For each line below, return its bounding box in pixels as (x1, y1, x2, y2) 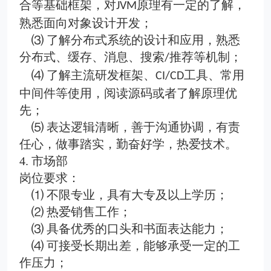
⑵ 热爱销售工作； (31, 205, 131, 218)
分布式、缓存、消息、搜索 (19, 50, 165, 64)
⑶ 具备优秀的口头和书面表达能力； (31, 222, 228, 235)
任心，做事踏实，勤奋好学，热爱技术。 (19, 137, 237, 151)
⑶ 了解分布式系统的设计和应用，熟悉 (31, 33, 240, 47)
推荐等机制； (169, 50, 242, 64)
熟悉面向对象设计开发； (19, 16, 152, 30)
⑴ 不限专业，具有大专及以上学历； (31, 188, 228, 201)
